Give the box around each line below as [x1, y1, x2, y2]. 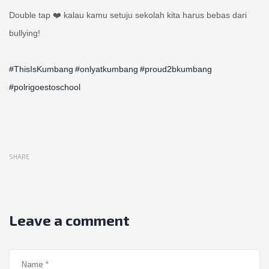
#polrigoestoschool [9, 82, 80, 92]
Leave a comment [9, 211, 130, 229]
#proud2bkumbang [140, 64, 212, 74]
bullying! [9, 28, 40, 38]
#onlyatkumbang [75, 64, 138, 74]
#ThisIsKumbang [9, 64, 73, 74]
